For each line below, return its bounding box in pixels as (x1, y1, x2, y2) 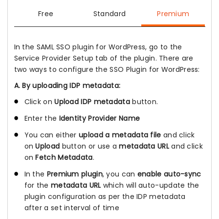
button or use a (60, 141, 119, 152)
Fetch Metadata (35, 153, 93, 163)
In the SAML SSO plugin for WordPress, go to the (14, 42, 182, 52)
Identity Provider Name (59, 113, 140, 124)
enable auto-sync (137, 169, 201, 179)
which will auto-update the (101, 180, 199, 191)
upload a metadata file (79, 130, 161, 140)
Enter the (24, 113, 59, 124)
